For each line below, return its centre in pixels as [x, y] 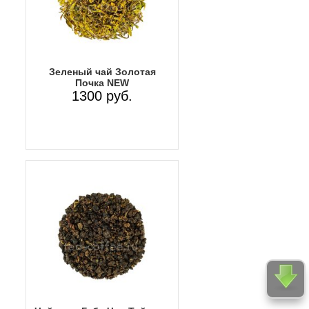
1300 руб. [102, 96]
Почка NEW [102, 82]
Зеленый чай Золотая [102, 71]
